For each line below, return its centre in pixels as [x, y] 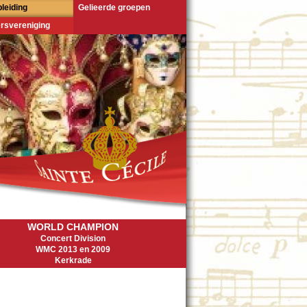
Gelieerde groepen [114, 8]
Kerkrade [73, 260]
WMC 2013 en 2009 [73, 249]
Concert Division [73, 238]
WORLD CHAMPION [73, 227]
